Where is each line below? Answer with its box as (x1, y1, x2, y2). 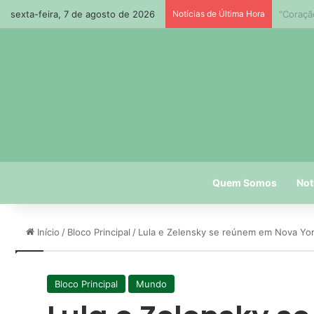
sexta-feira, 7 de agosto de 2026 (11, 8, 155, 20)
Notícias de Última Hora (172, 8, 265, 19)
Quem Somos (212, 177, 277, 189)
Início (34, 226, 60, 238)
